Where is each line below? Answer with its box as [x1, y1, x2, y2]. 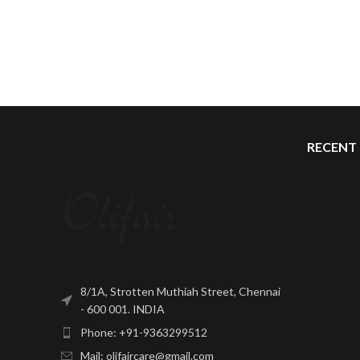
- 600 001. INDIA [80, 302, 165, 317]
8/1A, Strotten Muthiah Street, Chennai [80, 284, 280, 299]
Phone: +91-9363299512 [80, 325, 207, 340]
